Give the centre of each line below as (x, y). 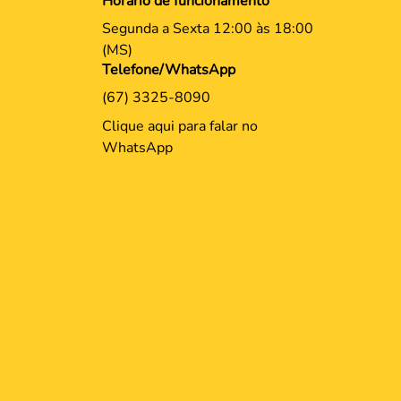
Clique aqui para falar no (180, 126)
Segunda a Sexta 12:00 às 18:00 (208, 28)
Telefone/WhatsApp (169, 69)
